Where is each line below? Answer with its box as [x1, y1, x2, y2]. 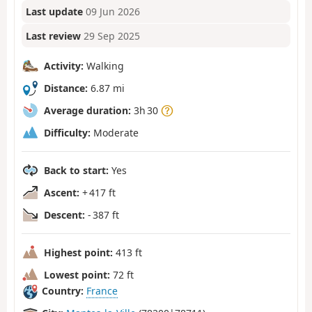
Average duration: [44, 103, 131, 117]
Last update [26, 5, 84, 19]
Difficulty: [44, 125, 91, 139]
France [86, 284, 118, 298]
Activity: [44, 58, 84, 72]
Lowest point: [44, 267, 110, 281]
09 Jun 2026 [86, 5, 141, 19]
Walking [84, 58, 124, 72]
